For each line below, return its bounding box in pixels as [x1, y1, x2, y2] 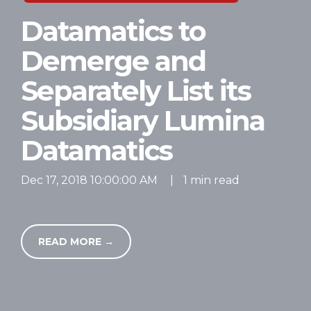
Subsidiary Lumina [21, 104, 265, 138]
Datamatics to [21, 15, 206, 49]
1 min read [180, 173, 239, 187]
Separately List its [21, 74, 251, 108]
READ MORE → [38, 235, 114, 248]
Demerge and [21, 44, 206, 78]
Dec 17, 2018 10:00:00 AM [21, 173, 158, 187]
